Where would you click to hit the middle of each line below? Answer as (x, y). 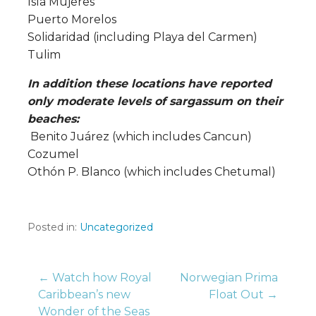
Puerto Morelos (72, 19)
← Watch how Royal (95, 277)
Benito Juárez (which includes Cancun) (140, 136)
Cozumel (53, 154)
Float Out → (243, 294)
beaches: (53, 119)
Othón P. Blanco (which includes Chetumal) (152, 171)
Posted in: (54, 227)
